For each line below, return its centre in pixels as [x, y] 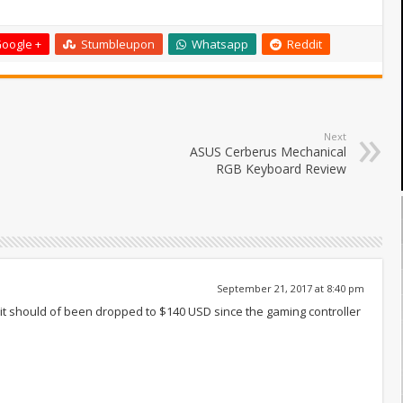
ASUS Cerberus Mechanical [268, 151]
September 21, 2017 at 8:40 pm [291, 288]
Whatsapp [220, 44]
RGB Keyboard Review [281, 168]
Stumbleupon [118, 44]
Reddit [304, 44]
